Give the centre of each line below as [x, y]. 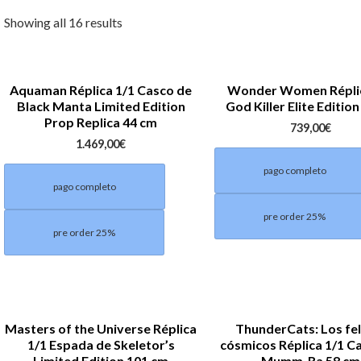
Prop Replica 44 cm [101, 122]
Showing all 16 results [63, 23]
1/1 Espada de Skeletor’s [101, 344]
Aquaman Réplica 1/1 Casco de [101, 89]
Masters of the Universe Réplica [101, 328]
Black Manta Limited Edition [101, 106]
